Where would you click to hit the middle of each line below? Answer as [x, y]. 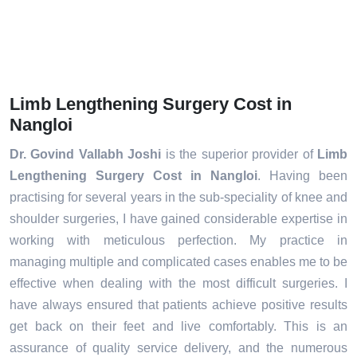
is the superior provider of [239, 155]
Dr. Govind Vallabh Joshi [86, 155]
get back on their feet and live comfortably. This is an [178, 327]
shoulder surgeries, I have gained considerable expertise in [178, 219]
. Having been [302, 176]
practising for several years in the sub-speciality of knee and [178, 198]
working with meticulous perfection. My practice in [178, 241]
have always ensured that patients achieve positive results [178, 305]
